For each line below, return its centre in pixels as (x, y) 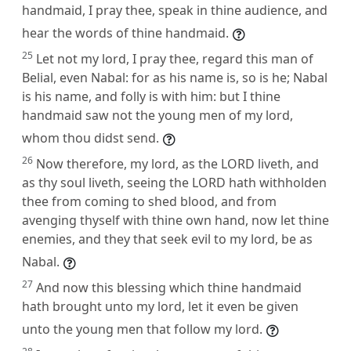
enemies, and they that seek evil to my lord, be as (167, 239)
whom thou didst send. (90, 138)
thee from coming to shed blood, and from (149, 201)
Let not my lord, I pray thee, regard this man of (175, 58)
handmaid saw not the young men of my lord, (157, 115)
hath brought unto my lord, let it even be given (160, 306)
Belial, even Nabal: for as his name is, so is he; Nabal (175, 77)
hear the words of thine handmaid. (125, 33)
